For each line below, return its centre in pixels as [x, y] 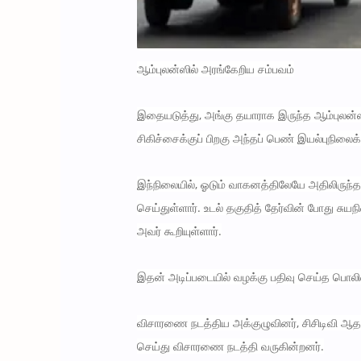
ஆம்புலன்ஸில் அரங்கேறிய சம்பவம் [215, 69]
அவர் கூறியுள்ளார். [179, 231]
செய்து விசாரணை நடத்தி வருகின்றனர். [230, 346]
